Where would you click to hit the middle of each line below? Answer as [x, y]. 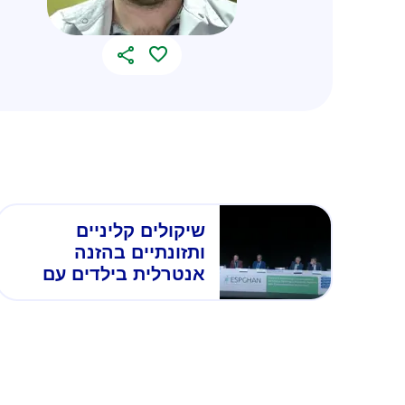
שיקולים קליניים [140, 230]
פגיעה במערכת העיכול [113, 295]
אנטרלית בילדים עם [123, 273]
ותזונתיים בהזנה [139, 252]
